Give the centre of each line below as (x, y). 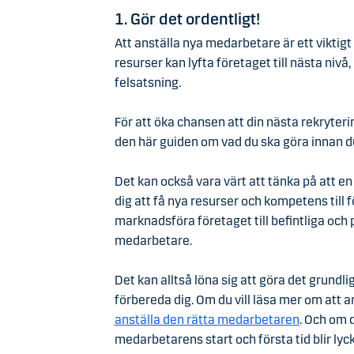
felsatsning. (147, 82)
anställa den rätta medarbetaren (207, 319)
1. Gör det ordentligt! (187, 19)
